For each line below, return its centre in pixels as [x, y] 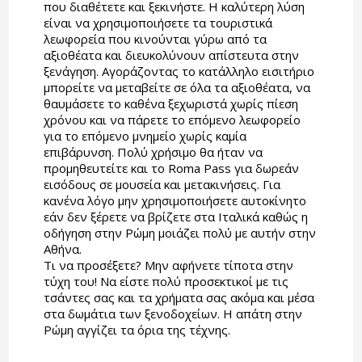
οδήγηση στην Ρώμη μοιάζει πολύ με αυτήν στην [179, 233]
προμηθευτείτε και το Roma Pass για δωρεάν [171, 168]
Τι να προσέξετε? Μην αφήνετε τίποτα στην [168, 265]
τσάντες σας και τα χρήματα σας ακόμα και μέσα [179, 298]
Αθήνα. [62, 249]
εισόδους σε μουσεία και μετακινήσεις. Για [162, 185]
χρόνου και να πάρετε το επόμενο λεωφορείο [172, 120]
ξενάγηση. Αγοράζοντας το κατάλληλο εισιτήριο [179, 72]
